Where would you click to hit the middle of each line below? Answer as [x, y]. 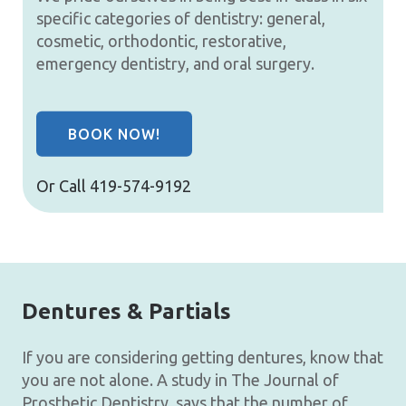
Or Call [61, 185]
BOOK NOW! [114, 134]
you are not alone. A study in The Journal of [180, 380]
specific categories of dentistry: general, [181, 18]
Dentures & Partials [126, 311]
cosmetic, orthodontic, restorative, [161, 40]
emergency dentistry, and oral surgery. [175, 63]
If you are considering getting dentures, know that [203, 357]
